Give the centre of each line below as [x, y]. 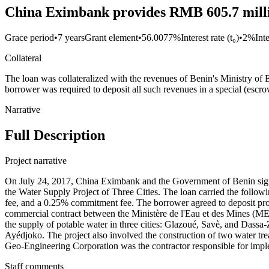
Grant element [111, 38]
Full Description [55, 135]
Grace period [29, 38]
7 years [71, 38]
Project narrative [36, 160]
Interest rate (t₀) [210, 38]
